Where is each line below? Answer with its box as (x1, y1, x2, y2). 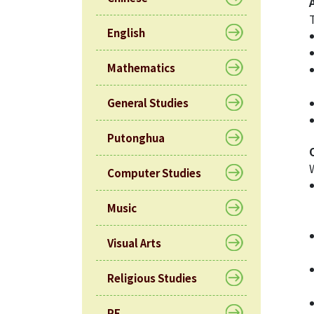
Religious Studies (107, 270, 197, 285)
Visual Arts (107, 235, 161, 250)
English (107, 25, 145, 40)
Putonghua (107, 130, 165, 145)
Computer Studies (107, 165, 201, 180)
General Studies (107, 95, 189, 110)
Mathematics (107, 60, 175, 75)
